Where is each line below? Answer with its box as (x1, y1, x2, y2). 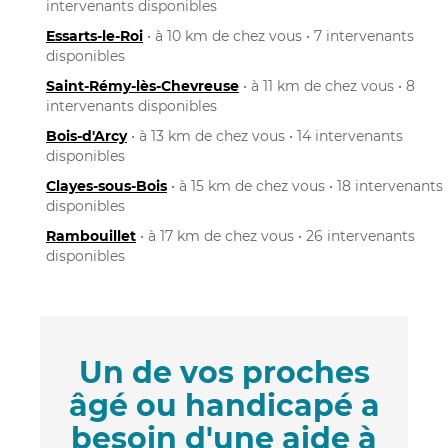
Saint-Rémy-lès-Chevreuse (46, 76, 239, 95)
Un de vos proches (78, 353, 370, 391)
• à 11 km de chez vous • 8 (239, 76, 415, 95)
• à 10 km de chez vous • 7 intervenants (143, 26, 414, 45)
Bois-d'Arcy (46, 126, 127, 145)
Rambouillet (46, 226, 136, 245)
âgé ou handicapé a (68, 386, 380, 424)
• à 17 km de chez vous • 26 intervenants (136, 226, 415, 245)
